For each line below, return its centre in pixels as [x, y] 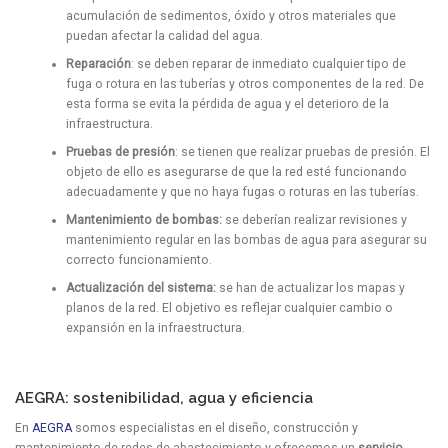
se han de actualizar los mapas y [310, 288]
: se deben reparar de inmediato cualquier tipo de [268, 64]
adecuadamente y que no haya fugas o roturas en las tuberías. [242, 192]
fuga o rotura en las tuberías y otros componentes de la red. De [244, 84]
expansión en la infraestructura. [155, 328]
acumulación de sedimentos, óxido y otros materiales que [230, 16]
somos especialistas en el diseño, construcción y [215, 427]
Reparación [98, 64]
